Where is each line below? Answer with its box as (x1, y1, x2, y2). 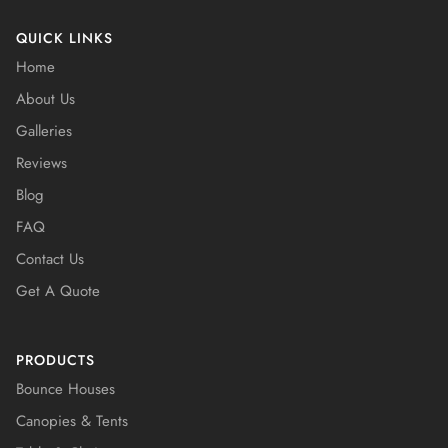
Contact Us (16, 248, 84, 271)
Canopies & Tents (16, 410, 128, 433)
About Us (16, 88, 75, 111)
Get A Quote (16, 280, 100, 303)
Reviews (16, 152, 67, 175)
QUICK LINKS (16, 28, 113, 49)
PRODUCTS (16, 350, 95, 371)
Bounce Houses (16, 378, 115, 401)
